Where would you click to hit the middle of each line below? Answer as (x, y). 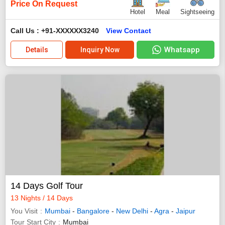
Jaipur (186, 211)
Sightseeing (197, 12)
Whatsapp (182, 50)
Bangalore (93, 211)
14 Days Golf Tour (47, 186)
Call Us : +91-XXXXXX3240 (56, 31)
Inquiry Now (100, 50)
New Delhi (132, 211)
